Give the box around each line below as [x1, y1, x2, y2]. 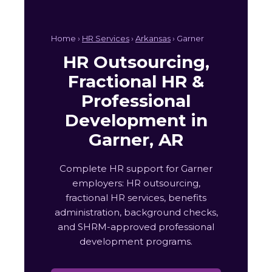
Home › [51, 33, 82, 44]
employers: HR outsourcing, [72, 177, 200, 189]
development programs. [80, 236, 192, 248]
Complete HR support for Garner [59, 163, 212, 175]
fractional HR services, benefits [66, 192, 206, 204]
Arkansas [135, 33, 171, 44]
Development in [64, 110, 208, 131]
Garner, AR [89, 129, 183, 151]
